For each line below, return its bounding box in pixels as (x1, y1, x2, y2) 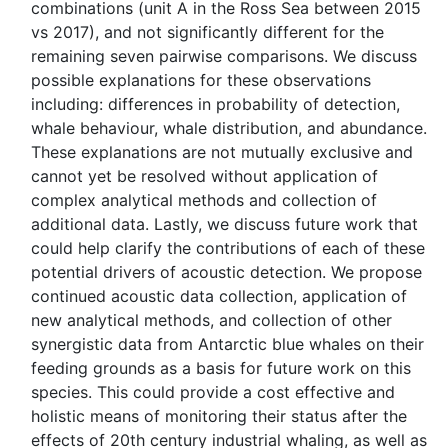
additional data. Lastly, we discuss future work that (31, 214, 418, 234)
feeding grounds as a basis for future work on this (31, 358, 411, 378)
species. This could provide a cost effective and (31, 382, 395, 402)
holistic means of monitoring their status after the (31, 406, 407, 426)
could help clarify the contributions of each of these (31, 238, 425, 258)
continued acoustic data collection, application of (31, 286, 407, 306)
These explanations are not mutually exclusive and (31, 142, 413, 162)
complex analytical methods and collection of (31, 190, 377, 210)
